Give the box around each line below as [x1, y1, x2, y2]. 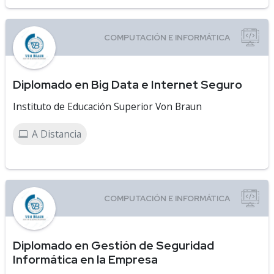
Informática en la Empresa [13, 251, 158, 267]
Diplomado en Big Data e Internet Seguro [13, 76, 242, 92]
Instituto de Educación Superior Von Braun [13, 100, 202, 113]
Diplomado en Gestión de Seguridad [13, 237, 214, 253]
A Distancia [32, 127, 81, 141]
